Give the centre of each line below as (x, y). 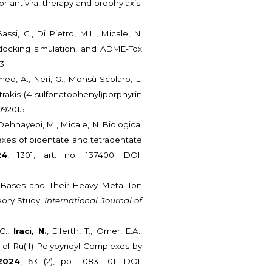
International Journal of (93, 201)
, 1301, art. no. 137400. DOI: (75, 155)
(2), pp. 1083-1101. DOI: (90, 261)
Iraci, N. (30, 231)
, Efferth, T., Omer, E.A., (94, 231)
